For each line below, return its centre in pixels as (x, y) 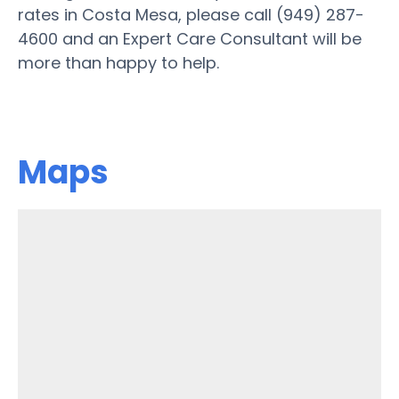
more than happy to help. (118, 62)
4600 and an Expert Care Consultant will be (190, 38)
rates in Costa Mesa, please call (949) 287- (191, 14)
